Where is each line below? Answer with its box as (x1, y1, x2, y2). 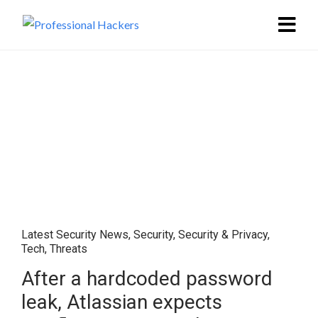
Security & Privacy (178, 228, 268, 241)
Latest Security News (21, 228, 128, 241)
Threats (50, 242, 87, 256)
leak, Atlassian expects (21, 290, 222, 314)
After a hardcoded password (21, 267, 273, 290)
